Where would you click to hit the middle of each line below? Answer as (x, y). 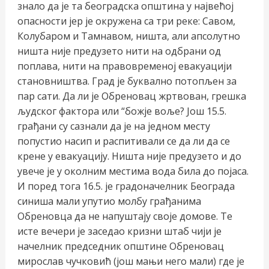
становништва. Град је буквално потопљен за (127, 81)
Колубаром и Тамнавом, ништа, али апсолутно (128, 36)
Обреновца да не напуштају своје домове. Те (125, 216)
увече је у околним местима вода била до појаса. (133, 171)
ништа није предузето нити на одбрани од (119, 51)
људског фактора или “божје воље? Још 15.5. (122, 111)
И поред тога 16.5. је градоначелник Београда (126, 186)
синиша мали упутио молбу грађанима (109, 201)
